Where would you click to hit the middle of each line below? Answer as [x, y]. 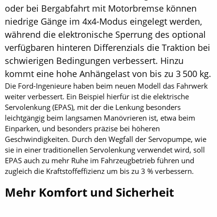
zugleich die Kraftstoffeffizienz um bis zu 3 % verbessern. [99, 171]
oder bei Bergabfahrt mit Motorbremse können [101, 8]
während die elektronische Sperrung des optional [105, 34]
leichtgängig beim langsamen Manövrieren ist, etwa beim [100, 118]
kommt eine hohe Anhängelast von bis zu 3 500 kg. [108, 74]
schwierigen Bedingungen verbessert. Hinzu [94, 61]
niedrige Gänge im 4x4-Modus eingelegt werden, [103, 21]
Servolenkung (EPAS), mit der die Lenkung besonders [93, 107]
